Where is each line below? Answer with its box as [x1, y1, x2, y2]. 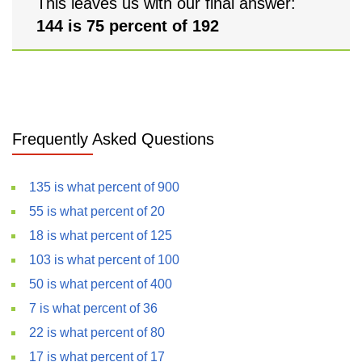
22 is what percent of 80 [29, 326, 165, 339]
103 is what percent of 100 [29, 253, 179, 267]
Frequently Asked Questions [12, 130, 214, 148]
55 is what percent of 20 [29, 204, 165, 218]
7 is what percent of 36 [29, 301, 158, 315]
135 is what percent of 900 [29, 180, 179, 194]
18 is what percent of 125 [29, 229, 172, 242]
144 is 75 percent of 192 [36, 17, 219, 35]
